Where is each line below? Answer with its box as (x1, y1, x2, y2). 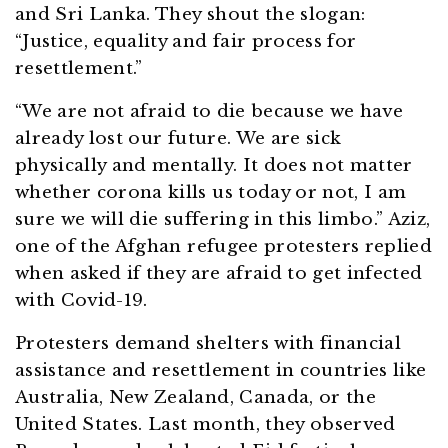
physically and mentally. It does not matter (15, 155, 413, 177)
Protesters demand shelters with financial (15, 333, 402, 355)
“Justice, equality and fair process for (15, 31, 357, 53)
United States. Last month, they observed (15, 414, 396, 436)
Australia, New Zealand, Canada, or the (15, 387, 377, 409)
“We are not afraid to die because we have (15, 101, 404, 123)
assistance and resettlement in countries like (15, 360, 427, 382)
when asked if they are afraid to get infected (15, 263, 423, 285)
